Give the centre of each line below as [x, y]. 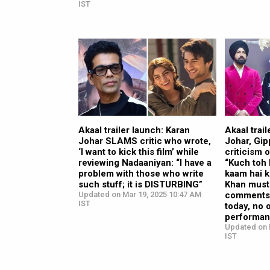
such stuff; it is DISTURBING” [140, 185]
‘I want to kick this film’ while [139, 152]
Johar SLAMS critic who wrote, [145, 141]
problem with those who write [141, 174]
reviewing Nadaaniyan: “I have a [145, 163]
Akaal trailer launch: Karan [134, 130]
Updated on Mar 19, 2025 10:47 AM [140, 195]
